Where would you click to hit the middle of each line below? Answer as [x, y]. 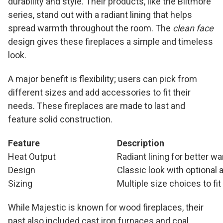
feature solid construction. [60, 119]
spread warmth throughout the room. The [90, 28]
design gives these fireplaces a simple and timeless [111, 41]
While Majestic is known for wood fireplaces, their [106, 207]
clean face [193, 28]
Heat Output [32, 156]
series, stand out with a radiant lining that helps [100, 14]
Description [141, 143]
